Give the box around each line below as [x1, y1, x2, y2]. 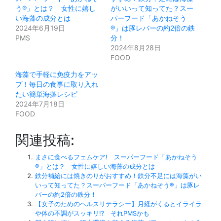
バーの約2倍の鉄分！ [35, 190, 97, 198]
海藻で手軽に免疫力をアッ [15, 70, 98, 78]
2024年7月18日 [15, 99, 65, 108]
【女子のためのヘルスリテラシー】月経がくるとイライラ [35, 200, 202, 208]
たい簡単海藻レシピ [15, 89, 77, 98]
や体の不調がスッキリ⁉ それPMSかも [35, 209, 149, 217]
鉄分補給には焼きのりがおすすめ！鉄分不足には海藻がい [35, 172, 202, 180]
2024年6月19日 [15, 23, 65, 32]
